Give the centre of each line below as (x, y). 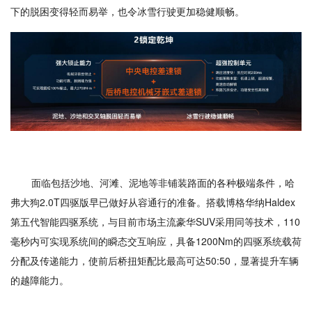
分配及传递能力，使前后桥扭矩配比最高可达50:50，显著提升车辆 (155, 261)
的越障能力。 (40, 280)
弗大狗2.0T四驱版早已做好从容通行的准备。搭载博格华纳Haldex (153, 202)
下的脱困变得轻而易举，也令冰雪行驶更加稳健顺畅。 (127, 11)
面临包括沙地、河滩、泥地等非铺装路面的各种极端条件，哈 (163, 183)
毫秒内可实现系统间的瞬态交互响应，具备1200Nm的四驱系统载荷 (156, 241)
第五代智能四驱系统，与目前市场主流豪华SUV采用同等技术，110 (155, 222)
